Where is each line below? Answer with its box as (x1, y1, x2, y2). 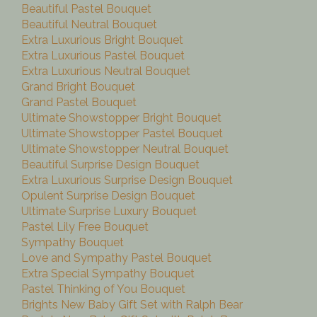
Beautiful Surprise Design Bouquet (21, 158, 200, 172)
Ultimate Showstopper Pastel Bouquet (21, 127, 223, 141)
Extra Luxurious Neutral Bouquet (21, 64, 190, 79)
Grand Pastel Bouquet (21, 96, 137, 110)
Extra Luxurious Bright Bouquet (21, 33, 183, 47)
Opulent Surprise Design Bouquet (21, 189, 195, 203)
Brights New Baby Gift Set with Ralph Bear (21, 298, 243, 312)
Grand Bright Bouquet (21, 80, 135, 94)
